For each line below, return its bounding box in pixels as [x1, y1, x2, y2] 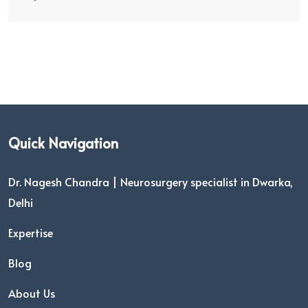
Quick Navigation [8, 133, 118, 153]
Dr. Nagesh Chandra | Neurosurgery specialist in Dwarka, [8, 174, 293, 190]
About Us [8, 285, 55, 301]
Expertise [8, 225, 53, 241]
